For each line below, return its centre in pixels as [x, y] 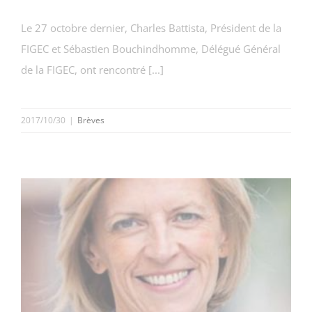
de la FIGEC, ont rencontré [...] [92, 70]
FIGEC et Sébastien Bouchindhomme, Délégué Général [151, 49]
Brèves [91, 120]
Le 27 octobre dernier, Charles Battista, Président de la [151, 28]
